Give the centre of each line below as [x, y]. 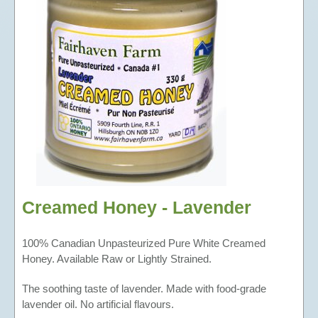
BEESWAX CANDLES [141, 16]
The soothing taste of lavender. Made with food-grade [144, 289]
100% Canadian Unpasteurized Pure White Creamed [144, 243]
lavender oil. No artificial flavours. [98, 304]
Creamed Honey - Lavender [137, 207]
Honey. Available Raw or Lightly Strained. [117, 259]
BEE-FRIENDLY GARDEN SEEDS [170, 59]
